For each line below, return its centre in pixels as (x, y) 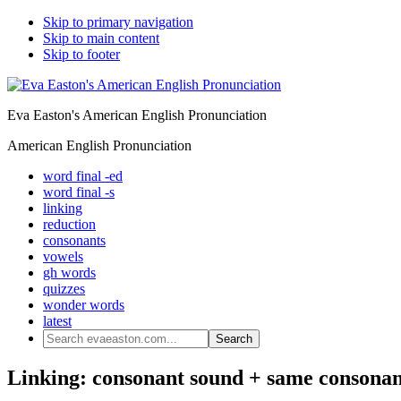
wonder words (84, 305)
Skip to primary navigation (118, 22)
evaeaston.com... (89, 352)
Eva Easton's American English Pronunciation (137, 115)
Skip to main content (101, 38)
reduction (69, 224)
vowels (63, 256)
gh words (69, 273)
